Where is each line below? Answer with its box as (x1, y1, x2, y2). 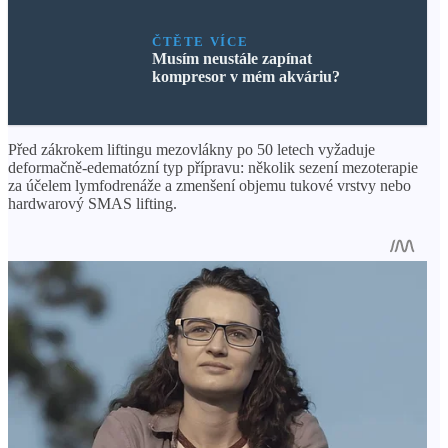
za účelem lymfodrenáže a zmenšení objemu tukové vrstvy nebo (8, 177, 411, 195)
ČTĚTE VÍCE (151, 34, 249, 50)
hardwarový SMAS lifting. (8, 195, 177, 213)
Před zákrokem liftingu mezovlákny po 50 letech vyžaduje (8, 141, 375, 159)
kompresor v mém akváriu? (151, 68, 340, 86)
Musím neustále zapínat (151, 50, 312, 68)
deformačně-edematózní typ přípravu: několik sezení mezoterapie (8, 159, 418, 177)
